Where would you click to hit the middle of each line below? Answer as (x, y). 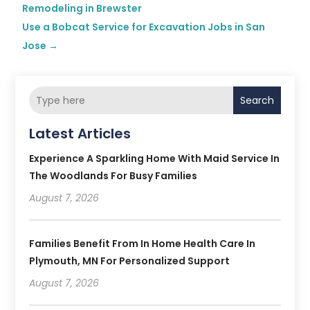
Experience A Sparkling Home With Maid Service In (155, 159)
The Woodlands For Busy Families (113, 176)
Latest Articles (80, 134)
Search (257, 101)
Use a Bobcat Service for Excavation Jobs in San (144, 27)
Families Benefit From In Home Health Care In (143, 244)
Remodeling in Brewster (82, 9)
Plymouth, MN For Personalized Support (130, 261)
